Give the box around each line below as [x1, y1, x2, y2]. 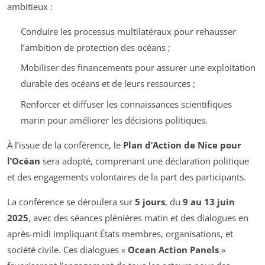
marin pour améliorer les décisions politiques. [20, 114, 208, 126]
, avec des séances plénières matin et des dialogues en [28, 211, 248, 224]
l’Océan [7, 154, 40, 167]
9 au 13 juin [183, 195, 235, 208]
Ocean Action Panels [128, 243, 219, 256]
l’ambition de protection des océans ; [20, 41, 170, 53]
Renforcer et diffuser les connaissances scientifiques [20, 98, 232, 110]
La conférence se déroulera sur [7, 195, 135, 208]
